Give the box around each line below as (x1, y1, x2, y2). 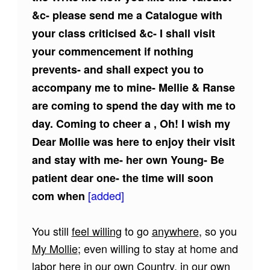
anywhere (151, 223, 199, 239)
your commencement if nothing (31, 43, 193, 59)
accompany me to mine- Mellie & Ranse (31, 79, 235, 95)
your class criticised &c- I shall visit (31, 25, 215, 41)
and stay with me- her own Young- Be (31, 151, 224, 168)
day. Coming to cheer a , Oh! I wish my (31, 115, 230, 131)
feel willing (71, 223, 122, 239)
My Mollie (31, 240, 78, 257)
